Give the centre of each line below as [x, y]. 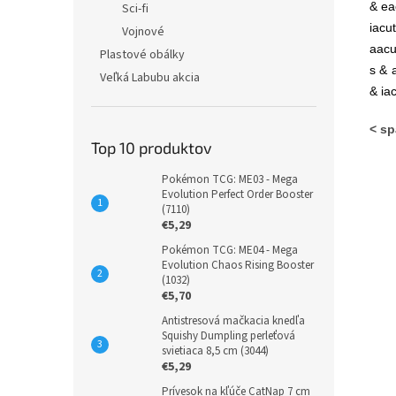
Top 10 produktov [152, 148]
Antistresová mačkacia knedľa [233, 321]
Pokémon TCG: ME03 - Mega [230, 179]
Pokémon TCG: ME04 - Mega [230, 250]
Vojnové [143, 32]
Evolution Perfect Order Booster [237, 194]
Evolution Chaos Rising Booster [238, 265]
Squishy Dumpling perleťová [228, 336]
